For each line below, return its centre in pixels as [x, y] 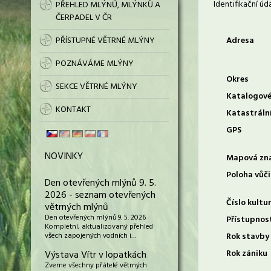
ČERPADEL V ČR [84, 18]
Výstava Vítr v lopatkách [96, 255]
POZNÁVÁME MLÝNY [95, 64]
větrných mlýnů [77, 207]
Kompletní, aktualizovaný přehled [99, 227]
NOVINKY [64, 157]
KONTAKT [73, 110]
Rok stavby [248, 237]
